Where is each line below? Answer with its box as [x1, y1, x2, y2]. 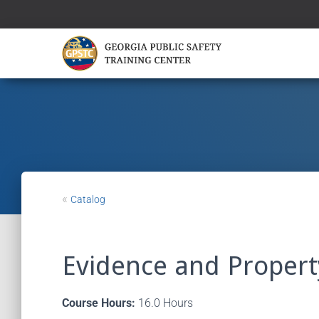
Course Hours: [62, 296, 135, 310]
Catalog [70, 194, 105, 205]
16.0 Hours [135, 296, 193, 310]
